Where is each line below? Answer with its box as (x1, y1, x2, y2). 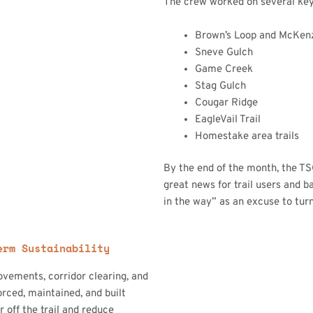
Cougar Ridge (195, 96, 258, 110)
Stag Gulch (195, 79, 246, 93)
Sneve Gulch (195, 45, 253, 59)
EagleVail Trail (195, 112, 261, 126)
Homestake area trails (195, 129, 299, 143)
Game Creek (195, 62, 253, 76)
